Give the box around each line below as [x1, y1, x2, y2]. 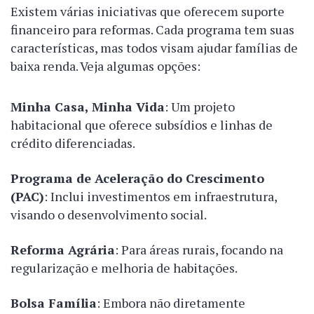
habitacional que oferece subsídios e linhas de [11, 116, 273, 134]
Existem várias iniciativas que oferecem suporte [11, 3, 285, 20]
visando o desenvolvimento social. [11, 206, 207, 224]
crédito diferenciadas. [11, 135, 135, 152]
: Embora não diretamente [97, 294, 245, 312]
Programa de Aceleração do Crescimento [11, 170, 264, 187]
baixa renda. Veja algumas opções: [11, 57, 200, 75]
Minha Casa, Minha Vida [11, 98, 165, 116]
